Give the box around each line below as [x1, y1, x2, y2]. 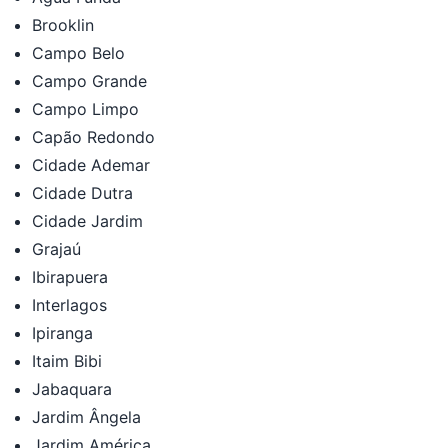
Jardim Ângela [32, 406, 141, 427]
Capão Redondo [32, 126, 155, 147]
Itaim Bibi [32, 350, 102, 371]
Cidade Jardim [32, 210, 143, 231]
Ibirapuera [32, 266, 108, 287]
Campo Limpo [32, 98, 139, 119]
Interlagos [32, 294, 107, 315]
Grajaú [32, 238, 81, 259]
